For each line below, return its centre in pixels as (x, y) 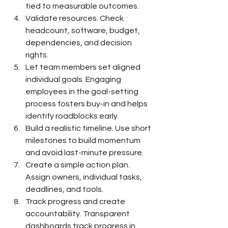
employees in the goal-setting (83, 91)
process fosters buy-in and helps (87, 104)
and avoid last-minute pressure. (84, 152)
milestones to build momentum (84, 140)
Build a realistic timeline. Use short (89, 128)
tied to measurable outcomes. (82, 6)
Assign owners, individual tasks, (84, 177)
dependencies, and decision (79, 42)
